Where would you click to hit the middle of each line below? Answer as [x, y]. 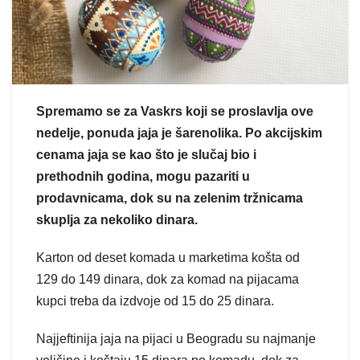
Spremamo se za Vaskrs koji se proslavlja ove [175, 111]
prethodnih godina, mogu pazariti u [143, 176]
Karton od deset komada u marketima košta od [168, 257]
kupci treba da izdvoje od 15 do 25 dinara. [155, 301]
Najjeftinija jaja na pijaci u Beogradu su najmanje [176, 338]
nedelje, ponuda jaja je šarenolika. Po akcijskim [179, 133]
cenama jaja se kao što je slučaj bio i [146, 154]
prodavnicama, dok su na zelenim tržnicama [170, 198]
